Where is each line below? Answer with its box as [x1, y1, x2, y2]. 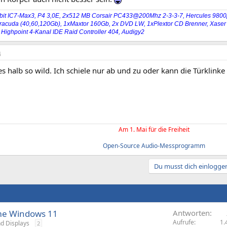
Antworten [173, 207, 210, 218]
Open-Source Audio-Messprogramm [103, 141, 205, 150]
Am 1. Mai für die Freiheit [119, 125, 190, 134]
